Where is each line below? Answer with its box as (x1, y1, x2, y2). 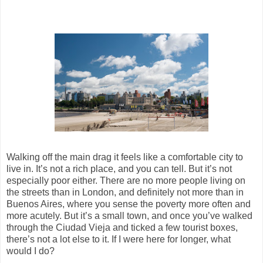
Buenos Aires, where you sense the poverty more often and (6, 198, 251, 209)
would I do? (6, 245, 55, 256)
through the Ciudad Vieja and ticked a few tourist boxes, (6, 222, 238, 232)
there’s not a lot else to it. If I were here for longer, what (6, 234, 231, 244)
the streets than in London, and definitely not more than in (6, 187, 244, 197)
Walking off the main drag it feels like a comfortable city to (6, 151, 243, 162)
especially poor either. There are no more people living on (6, 175, 245, 186)
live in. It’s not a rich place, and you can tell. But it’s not (6, 163, 232, 174)
